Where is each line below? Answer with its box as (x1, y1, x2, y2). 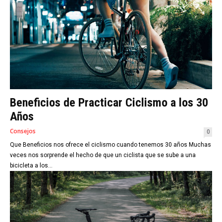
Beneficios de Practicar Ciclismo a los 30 (10, 95, 208, 110)
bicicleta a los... (10, 162, 53, 169)
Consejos (10, 126, 36, 135)
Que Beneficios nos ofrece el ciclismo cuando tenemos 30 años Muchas (10, 141, 189, 148)
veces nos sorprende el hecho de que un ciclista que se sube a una (10, 151, 196, 159)
